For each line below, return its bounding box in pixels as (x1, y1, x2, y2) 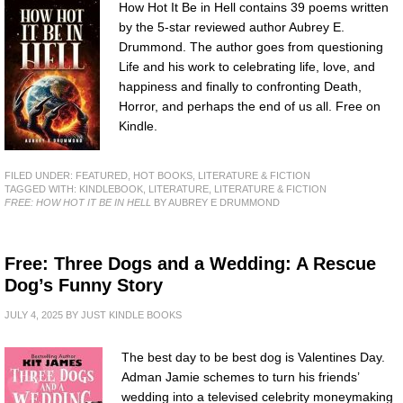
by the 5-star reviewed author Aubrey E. (119, 20, 345, 35)
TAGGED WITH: (4, 184, 79, 195)
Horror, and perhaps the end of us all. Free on (119, 99, 381, 114)
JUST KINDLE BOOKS (81, 309, 182, 321)
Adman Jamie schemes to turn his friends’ (121, 370, 359, 385)
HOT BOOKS (133, 170, 193, 182)
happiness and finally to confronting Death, (119, 79, 362, 94)
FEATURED (76, 170, 128, 182)
